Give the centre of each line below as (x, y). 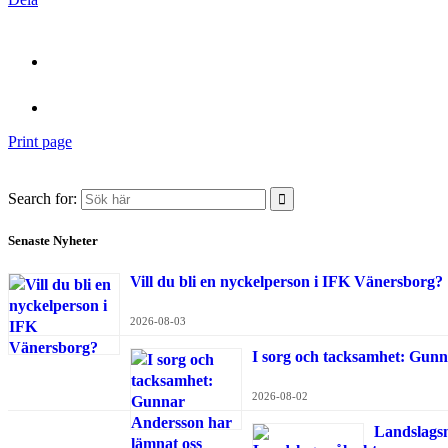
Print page (40, 142)
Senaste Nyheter (53, 241)
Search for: (42, 199)
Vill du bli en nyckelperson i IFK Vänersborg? (286, 282)
